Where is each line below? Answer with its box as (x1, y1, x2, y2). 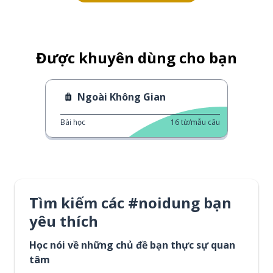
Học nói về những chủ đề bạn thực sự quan (29, 238, 235, 252)
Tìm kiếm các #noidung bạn (29, 193, 232, 213)
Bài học (60, 117, 85, 127)
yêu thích (29, 211, 98, 231)
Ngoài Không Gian (77, 90, 166, 104)
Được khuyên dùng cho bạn (36, 48, 237, 68)
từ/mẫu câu (181, 117, 220, 127)
